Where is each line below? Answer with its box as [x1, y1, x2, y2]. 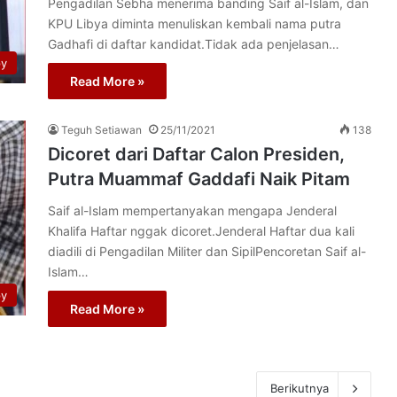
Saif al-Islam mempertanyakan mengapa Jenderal [48, 203, 337, 218]
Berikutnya [270, 381, 329, 395]
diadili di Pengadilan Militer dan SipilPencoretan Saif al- [48, 244, 366, 259]
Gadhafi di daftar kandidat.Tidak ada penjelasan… [48, 36, 339, 51]
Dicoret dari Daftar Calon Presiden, [48, 144, 345, 165]
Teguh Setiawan [61, 123, 142, 136]
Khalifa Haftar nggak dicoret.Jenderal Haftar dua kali [48, 223, 354, 238]
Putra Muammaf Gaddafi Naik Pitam [48, 168, 350, 190]
